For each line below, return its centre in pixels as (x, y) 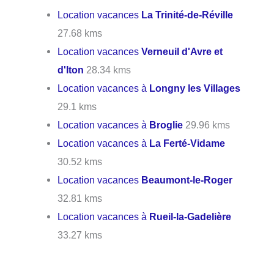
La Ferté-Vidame (187, 143)
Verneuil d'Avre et (182, 51)
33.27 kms (80, 235)
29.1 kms (77, 106)
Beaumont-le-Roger (187, 180)
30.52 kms (80, 161)
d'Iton (71, 69)
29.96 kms (207, 124)
